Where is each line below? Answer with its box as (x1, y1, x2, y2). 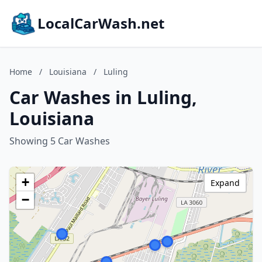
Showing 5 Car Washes (9, 135, 110, 147)
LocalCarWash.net (37, 13, 164, 33)
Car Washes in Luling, (9, 85, 197, 109)
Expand (211, 177, 240, 188)
